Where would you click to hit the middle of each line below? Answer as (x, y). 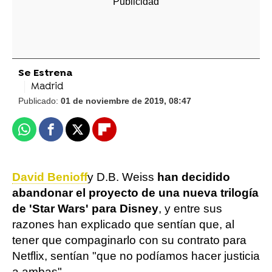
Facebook (74, 134)
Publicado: (39, 101)
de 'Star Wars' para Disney (85, 209)
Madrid (47, 87)
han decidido (194, 177)
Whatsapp (48, 134)
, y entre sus (190, 209)
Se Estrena (45, 73)
